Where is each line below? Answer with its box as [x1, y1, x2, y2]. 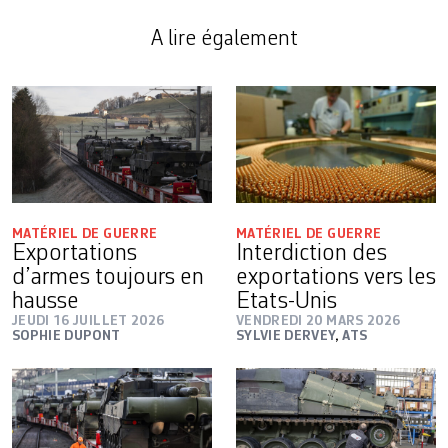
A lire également [150, 28, 298, 51]
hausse [12, 290, 79, 315]
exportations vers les [236, 266, 436, 291]
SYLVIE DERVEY [236, 329, 335, 344]
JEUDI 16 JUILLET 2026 [12, 314, 165, 329]
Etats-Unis [236, 290, 337, 315]
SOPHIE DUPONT [12, 329, 121, 344]
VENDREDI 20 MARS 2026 [236, 314, 401, 329]
